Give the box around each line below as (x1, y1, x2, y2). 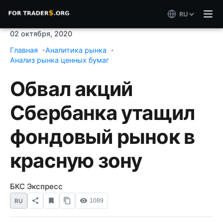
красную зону (10, 148, 142, 173)
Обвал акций (10, 77, 133, 101)
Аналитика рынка (45, 46, 107, 54)
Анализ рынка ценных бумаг (10, 56, 110, 64)
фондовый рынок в (10, 124, 195, 149)
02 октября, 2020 (10, 29, 72, 38)
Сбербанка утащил (10, 101, 195, 125)
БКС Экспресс (10, 182, 63, 191)
